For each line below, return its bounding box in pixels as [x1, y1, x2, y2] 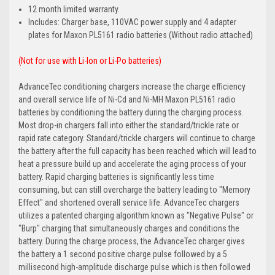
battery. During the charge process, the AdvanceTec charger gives [18, 236, 245, 246]
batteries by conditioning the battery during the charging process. [18, 107, 244, 117]
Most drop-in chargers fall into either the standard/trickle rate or [18, 120, 239, 130]
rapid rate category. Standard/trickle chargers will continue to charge [18, 133, 255, 143]
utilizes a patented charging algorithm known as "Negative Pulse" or [18, 210, 254, 220]
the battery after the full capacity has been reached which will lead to [18, 145, 257, 156]
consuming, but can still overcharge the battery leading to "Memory [18, 184, 250, 195]
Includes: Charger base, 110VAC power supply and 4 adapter [28, 17, 237, 27]
